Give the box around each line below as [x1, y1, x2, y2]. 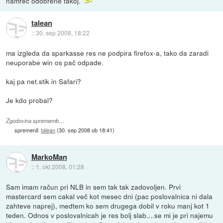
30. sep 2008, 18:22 [35, 28, 90, 37]
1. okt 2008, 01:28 [35, 162, 84, 171]
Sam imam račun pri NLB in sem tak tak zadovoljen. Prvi [6, 181, 181, 192]
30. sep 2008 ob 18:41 [59, 126, 113, 134]
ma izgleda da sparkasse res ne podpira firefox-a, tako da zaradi [6, 47, 209, 58]
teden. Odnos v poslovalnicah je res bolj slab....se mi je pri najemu [6, 210, 214, 220]
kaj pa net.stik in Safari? [6, 76, 82, 86]
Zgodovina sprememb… [6, 117, 65, 125]
